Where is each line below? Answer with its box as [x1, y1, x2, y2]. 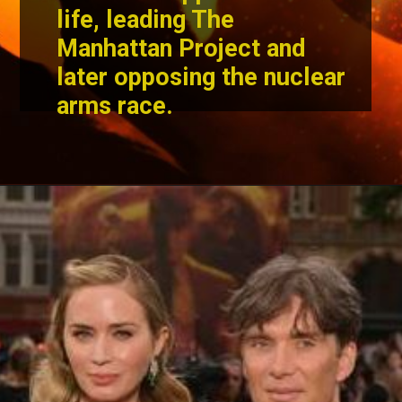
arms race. [57, 91, 180, 120]
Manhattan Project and [57, 33, 306, 63]
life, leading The [57, 4, 235, 34]
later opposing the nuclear [57, 62, 346, 92]
